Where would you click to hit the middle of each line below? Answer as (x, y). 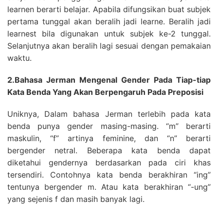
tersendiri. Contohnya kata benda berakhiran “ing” (109, 175)
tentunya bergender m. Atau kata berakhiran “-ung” (109, 187)
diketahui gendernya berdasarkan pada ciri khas (109, 163)
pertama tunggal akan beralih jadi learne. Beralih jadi (109, 21)
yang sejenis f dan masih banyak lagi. (76, 199)
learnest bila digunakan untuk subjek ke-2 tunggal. (109, 34)
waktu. (19, 58)
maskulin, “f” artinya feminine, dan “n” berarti (109, 138)
